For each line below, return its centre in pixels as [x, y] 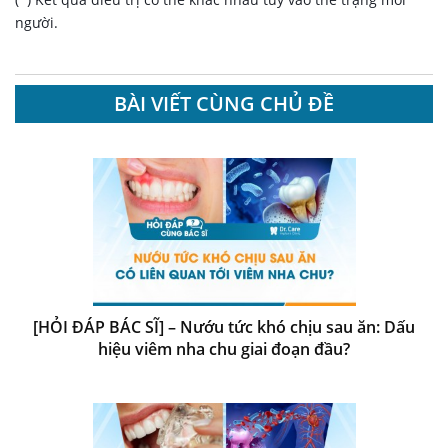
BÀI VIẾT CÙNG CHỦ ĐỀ [224, 103]
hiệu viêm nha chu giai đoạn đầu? [224, 348]
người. [36, 22]
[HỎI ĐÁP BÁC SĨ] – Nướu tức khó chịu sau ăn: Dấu [224, 326]
